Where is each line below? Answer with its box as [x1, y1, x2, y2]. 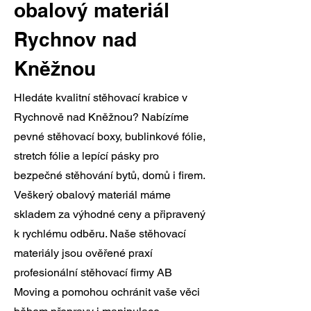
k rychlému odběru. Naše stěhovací [14, 227, 186, 240]
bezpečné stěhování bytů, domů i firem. [14, 169, 205, 182]
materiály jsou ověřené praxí [14, 246, 153, 260]
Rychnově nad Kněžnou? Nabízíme [14, 110, 189, 124]
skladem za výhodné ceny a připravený [14, 208, 205, 221]
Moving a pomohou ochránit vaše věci [14, 285, 200, 299]
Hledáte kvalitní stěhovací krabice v [14, 91, 187, 104]
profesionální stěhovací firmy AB [14, 266, 172, 279]
